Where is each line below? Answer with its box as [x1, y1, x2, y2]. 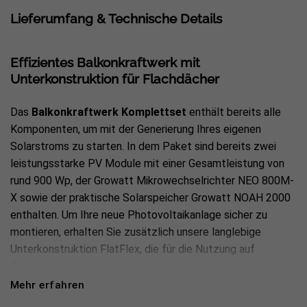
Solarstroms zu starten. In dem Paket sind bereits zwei [10, 139, 276, 153]
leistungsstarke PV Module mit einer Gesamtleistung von [10, 156, 284, 170]
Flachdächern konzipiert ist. [10, 259, 143, 273]
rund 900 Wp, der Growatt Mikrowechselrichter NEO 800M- [10, 173, 294, 187]
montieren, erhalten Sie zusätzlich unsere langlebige [10, 225, 261, 238]
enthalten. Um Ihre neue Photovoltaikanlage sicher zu [10, 208, 267, 221]
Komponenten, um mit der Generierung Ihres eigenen [10, 122, 261, 136]
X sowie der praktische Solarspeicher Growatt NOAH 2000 [10, 191, 291, 204]
